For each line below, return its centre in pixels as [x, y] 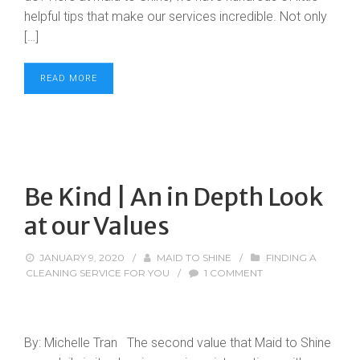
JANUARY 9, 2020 [82, 258]
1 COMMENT [234, 273]
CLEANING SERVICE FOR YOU [98, 273]
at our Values [97, 226]
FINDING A [291, 258]
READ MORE [69, 78]
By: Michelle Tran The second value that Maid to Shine [178, 343]
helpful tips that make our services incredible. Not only [176, 16]
